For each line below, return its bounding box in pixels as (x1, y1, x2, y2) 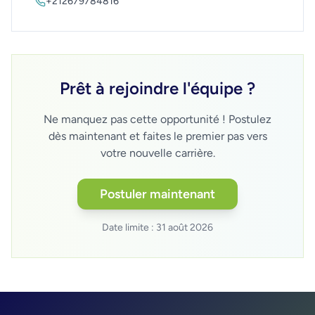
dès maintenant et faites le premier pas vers (48, 129, 267, 143)
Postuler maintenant (100, 186, 215, 202)
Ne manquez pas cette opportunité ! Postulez (44, 112, 271, 126)
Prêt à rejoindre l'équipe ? (60, 77, 255, 98)
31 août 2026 (156, 221, 213, 233)
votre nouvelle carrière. (100, 146, 215, 160)
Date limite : (102, 221, 156, 233)
